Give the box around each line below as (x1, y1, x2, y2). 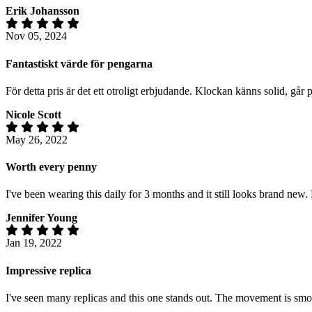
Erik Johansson (6, 5, 79, 17)
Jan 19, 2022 (6, 237, 62, 249)
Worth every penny (6, 161, 97, 173)
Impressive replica (6, 264, 91, 276)
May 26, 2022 (6, 133, 68, 146)
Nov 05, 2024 (6, 30, 67, 42)
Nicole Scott (6, 108, 61, 120)
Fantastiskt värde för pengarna (6, 57, 153, 70)
